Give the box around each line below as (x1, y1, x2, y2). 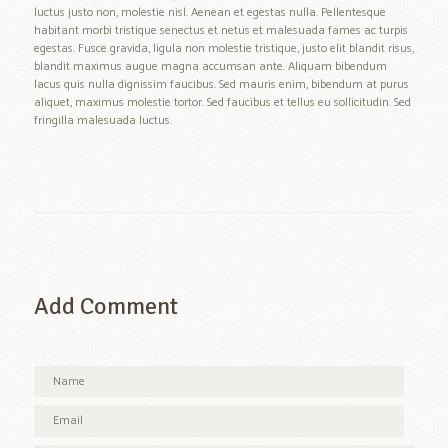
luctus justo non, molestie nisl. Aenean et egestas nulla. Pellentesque (33, 3, 386, 22)
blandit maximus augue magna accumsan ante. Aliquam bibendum (33, 57, 387, 76)
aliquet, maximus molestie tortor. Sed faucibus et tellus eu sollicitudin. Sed (33, 93, 411, 112)
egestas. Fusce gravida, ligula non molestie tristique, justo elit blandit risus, (33, 39, 414, 58)
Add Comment (33, 290, 178, 321)
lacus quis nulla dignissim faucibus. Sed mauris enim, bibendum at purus (33, 75, 409, 94)
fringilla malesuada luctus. (33, 111, 172, 130)
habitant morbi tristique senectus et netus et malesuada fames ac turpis (33, 21, 408, 40)
